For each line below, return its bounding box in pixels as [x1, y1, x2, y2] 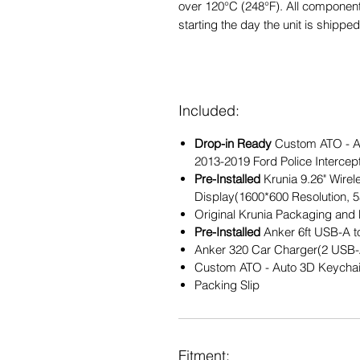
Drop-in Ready [194, 135, 272, 151]
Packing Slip [194, 276, 260, 292]
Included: [178, 100, 239, 120]
